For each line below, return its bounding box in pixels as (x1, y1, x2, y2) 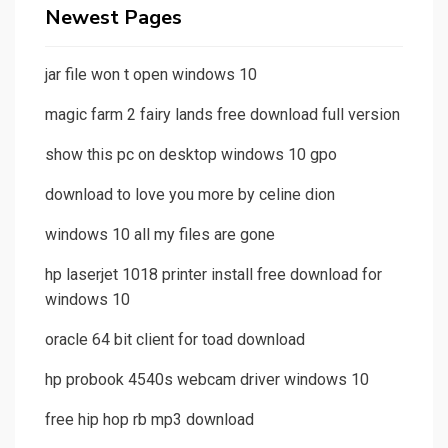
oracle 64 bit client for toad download (45, 330, 305, 350)
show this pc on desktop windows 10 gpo (45, 145, 337, 165)
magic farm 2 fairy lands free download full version (45, 105, 400, 125)
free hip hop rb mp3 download (45, 410, 254, 430)
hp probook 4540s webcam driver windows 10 (45, 370, 369, 390)
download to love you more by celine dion (45, 185, 335, 205)
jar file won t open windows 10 (45, 65, 257, 85)
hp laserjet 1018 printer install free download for (45, 265, 382, 285)
